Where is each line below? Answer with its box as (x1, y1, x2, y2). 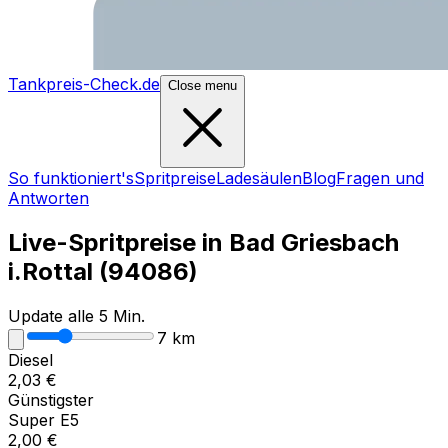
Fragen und (336, 168, 424, 188)
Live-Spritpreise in (8, 227, 223, 257)
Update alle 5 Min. (8, 305, 145, 326)
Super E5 (8, 409, 79, 430)
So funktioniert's (8, 168, 134, 188)
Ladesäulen (216, 168, 302, 188)
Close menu (168, 78, 237, 93)
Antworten (8, 188, 89, 208)
